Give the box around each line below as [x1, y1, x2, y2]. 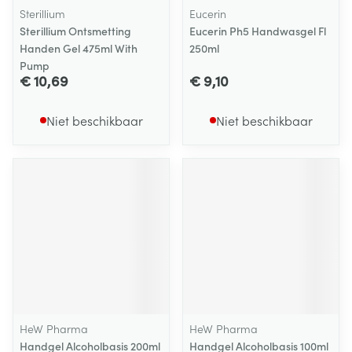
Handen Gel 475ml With [20, 40, 137, 56]
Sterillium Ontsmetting [20, 23, 131, 38]
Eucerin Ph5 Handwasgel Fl [189, 23, 326, 38]
